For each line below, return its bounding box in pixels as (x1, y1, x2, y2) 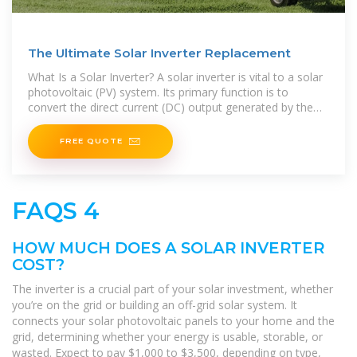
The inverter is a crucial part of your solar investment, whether (12, 280, 333, 296)
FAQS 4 (12, 196, 100, 225)
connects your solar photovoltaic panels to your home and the (12, 312, 335, 328)
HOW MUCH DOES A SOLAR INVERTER (12, 237, 324, 257)
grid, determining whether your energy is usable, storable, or (12, 328, 323, 344)
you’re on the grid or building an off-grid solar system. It (12, 296, 297, 312)
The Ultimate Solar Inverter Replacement (28, 45, 291, 61)
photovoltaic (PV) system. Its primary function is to (28, 84, 288, 100)
